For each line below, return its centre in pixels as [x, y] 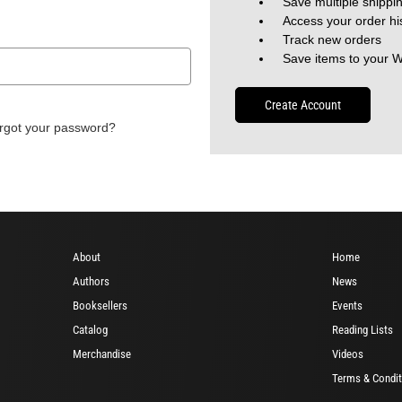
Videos [348, 354]
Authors [91, 281]
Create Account [303, 105]
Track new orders [332, 39]
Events [347, 305]
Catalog [90, 329]
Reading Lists [363, 329]
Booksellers [100, 305]
